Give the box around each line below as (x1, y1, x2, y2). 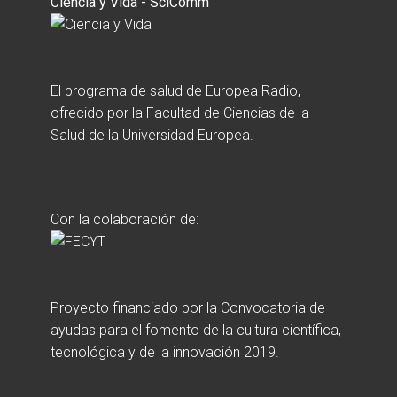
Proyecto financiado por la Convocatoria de (51, 300, 325, 316)
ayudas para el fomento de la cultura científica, (51, 322, 341, 339)
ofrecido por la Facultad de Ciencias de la (51, 105, 309, 121)
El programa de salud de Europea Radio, (51, 82, 300, 99)
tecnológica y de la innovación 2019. (51, 344, 279, 361)
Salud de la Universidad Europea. (51, 127, 253, 144)
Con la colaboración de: (51, 211, 198, 228)
